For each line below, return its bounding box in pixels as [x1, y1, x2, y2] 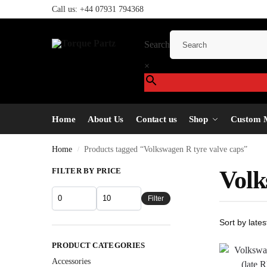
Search [144, 39, 170, 49]
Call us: [52, 5, 80, 14]
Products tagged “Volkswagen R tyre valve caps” [84, 145, 248, 154]
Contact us [135, 114, 177, 125]
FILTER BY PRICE [52, 166, 122, 176]
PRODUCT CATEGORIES [52, 240, 145, 250]
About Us [88, 114, 124, 125]
